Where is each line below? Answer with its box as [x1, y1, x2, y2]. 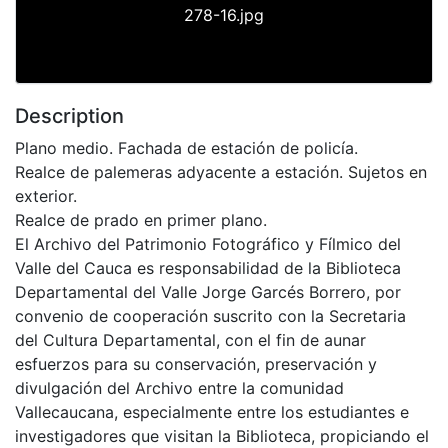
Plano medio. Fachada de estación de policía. [15, 137, 358, 158]
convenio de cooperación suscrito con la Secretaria [15, 305, 406, 326]
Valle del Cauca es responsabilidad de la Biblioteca [15, 257, 401, 278]
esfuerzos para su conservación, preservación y [15, 353, 377, 374]
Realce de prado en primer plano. [15, 209, 267, 230]
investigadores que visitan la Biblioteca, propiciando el [15, 425, 429, 446]
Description [15, 103, 124, 128]
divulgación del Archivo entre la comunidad [15, 377, 344, 398]
